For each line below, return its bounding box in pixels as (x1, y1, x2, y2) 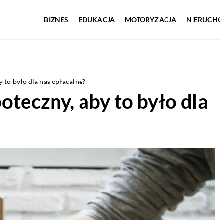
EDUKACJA (78, 15, 115, 24)
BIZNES (44, 15, 69, 24)
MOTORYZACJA (125, 15, 177, 24)
